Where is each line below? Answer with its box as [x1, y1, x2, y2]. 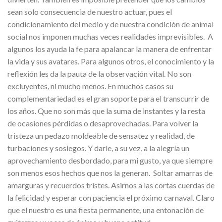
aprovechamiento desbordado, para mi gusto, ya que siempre [7, 155, 213, 165]
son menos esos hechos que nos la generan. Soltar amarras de [7, 167, 213, 177]
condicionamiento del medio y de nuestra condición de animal [7, 19, 214, 29]
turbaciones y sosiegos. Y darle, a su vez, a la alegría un [7, 143, 189, 153]
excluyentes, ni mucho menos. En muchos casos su [7, 81, 173, 91]
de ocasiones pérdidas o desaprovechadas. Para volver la [7, 118, 198, 128]
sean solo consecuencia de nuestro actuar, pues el [7, 6, 172, 16]
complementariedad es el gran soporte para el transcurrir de [7, 93, 209, 103]
